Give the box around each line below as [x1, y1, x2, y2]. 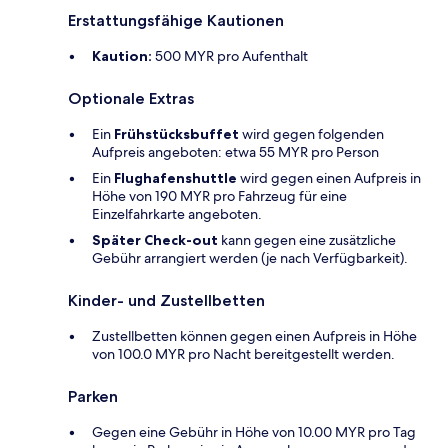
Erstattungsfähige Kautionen [68, 11, 284, 31]
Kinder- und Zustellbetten [68, 291, 265, 311]
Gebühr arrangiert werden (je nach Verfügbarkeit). [92, 249, 408, 268]
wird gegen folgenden [239, 125, 384, 144]
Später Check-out [92, 231, 218, 250]
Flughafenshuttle [114, 169, 237, 188]
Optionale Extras [68, 89, 194, 109]
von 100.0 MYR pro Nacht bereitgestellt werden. [92, 345, 395, 364]
